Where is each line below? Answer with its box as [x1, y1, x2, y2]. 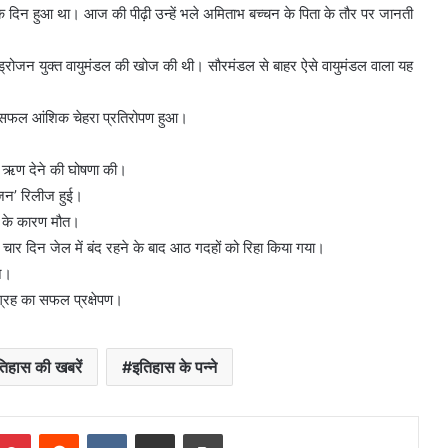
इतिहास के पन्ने [132, 356, 217, 377]
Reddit [78, 424, 118, 441]
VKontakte [126, 424, 190, 441]
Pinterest [30, 424, 87, 441]
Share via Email [174, 424, 206, 441]
